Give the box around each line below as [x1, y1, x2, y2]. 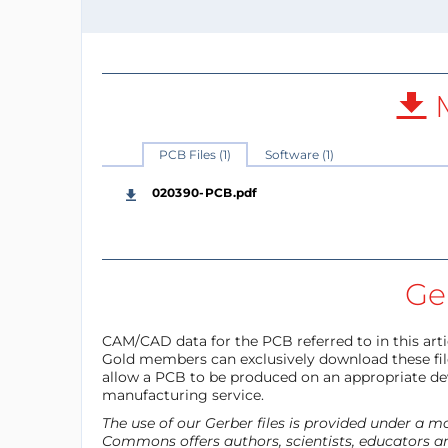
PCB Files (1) [158, 146, 231, 162]
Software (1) [264, 146, 334, 162]
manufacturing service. [101, 385, 264, 404]
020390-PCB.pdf [151, 184, 258, 200]
